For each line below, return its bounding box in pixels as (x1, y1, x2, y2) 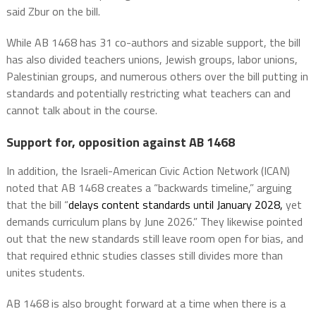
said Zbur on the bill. (6, 2, 100, 20)
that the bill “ (6, 195, 68, 213)
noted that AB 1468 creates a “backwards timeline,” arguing (6, 178, 292, 196)
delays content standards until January (68, 195, 255, 213)
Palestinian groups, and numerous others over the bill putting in (6, 67, 308, 85)
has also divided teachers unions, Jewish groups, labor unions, (6, 50, 298, 68)
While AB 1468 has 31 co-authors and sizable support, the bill (6, 33, 300, 51)
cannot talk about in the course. (6, 101, 157, 119)
